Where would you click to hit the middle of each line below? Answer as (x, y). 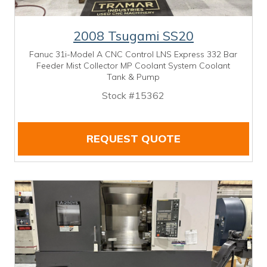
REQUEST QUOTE (133, 138)
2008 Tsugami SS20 (133, 35)
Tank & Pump (133, 77)
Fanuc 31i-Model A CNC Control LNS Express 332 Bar (133, 54)
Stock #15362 (133, 95)
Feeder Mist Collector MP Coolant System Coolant (133, 65)
